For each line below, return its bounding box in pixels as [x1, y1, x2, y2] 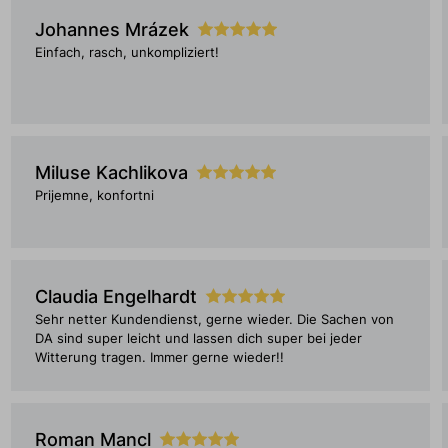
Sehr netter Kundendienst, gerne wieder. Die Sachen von [34, 312, 394, 327]
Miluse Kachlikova [34, 162, 188, 183]
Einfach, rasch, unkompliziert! [34, 45, 219, 60]
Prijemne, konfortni [34, 188, 154, 203]
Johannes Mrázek [34, 19, 189, 40]
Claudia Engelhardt [34, 286, 197, 307]
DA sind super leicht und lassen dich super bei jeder [34, 331, 362, 346]
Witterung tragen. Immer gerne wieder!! [34, 350, 284, 365]
